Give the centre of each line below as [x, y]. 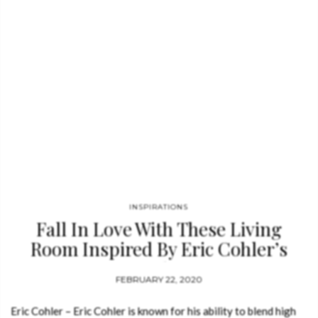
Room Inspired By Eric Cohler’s [159, 249]
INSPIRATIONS [159, 207]
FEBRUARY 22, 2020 [159, 279]
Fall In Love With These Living [159, 229]
